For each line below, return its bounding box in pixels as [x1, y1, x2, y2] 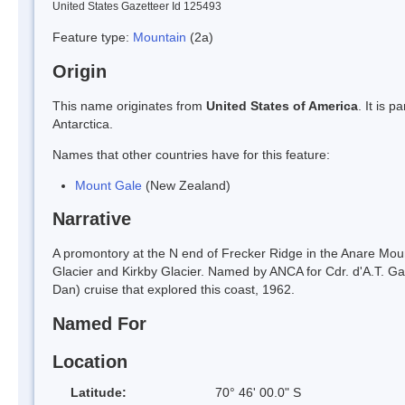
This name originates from [52, 98, 206, 113]
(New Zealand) [142, 177, 231, 193]
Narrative [52, 209, 131, 230]
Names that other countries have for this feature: [52, 146, 330, 162]
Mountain [133, 29, 190, 44]
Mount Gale [75, 177, 142, 193]
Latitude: [71, 384, 127, 400]
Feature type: [52, 29, 133, 44]
